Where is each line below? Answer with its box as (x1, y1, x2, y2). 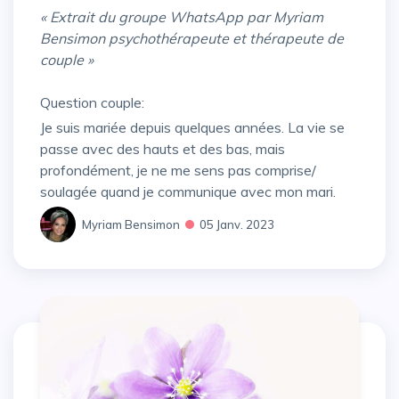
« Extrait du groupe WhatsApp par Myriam (40, 7, 323, 26)
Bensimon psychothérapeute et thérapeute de (40, 28, 344, 47)
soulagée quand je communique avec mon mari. (40, 183, 336, 201)
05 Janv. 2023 (199, 216, 274, 232)
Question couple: (40, 93, 144, 111)
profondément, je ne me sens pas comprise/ (40, 161, 316, 180)
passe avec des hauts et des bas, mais (40, 140, 285, 159)
